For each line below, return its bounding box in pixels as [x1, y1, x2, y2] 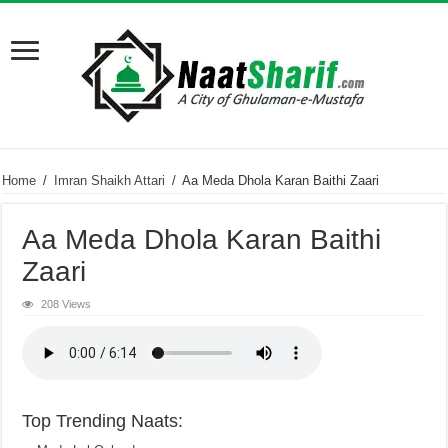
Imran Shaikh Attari [54, 173, 166, 188]
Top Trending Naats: [22, 411, 184, 431]
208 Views [41, 298, 92, 310]
